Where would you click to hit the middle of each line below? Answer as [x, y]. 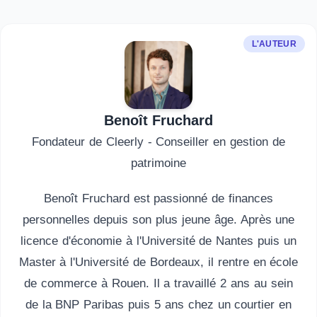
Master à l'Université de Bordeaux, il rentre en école [158, 262]
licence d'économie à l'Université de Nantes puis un [158, 241]
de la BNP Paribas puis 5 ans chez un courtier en [158, 305]
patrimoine [158, 163]
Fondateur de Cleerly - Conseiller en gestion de [158, 142]
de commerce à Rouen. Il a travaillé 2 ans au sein [158, 283]
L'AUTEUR [274, 44]
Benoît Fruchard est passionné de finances [158, 198]
